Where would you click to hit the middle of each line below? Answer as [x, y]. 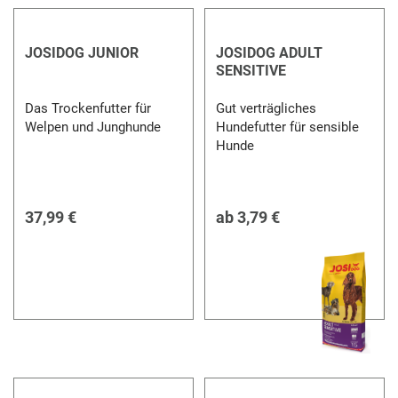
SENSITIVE [251, 70]
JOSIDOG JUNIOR [82, 52]
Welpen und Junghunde [93, 127]
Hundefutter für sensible [287, 127]
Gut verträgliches [266, 108]
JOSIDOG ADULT [269, 52]
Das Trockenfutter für [88, 108]
